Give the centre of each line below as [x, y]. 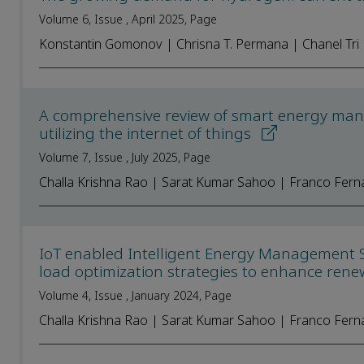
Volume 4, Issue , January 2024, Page [135, 295]
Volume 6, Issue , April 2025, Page [128, 19]
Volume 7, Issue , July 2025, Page [125, 157]
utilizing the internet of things [147, 133]
